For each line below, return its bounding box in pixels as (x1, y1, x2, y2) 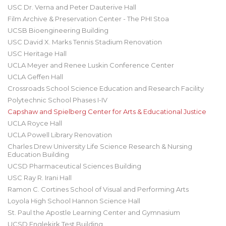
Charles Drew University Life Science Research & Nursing (8, 142, 192, 150)
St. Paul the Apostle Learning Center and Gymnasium (8, 208, 180, 216)
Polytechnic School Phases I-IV (8, 96, 107, 104)
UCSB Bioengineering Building (8, 26, 108, 34)
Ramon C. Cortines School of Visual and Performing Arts (8, 185, 189, 193)
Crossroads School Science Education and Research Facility (8, 84, 204, 92)
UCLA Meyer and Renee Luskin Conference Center (8, 61, 174, 69)
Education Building (8, 150, 69, 158)
